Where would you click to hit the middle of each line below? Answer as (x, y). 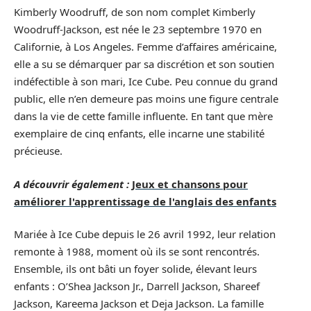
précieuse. (38, 151)
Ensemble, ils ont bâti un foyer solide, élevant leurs (135, 269)
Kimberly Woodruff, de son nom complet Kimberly (135, 12)
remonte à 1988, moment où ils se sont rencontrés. (137, 252)
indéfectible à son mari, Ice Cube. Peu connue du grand (146, 82)
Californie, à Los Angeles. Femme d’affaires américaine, (145, 47)
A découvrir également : (72, 184)
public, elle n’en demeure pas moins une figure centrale (146, 99)
